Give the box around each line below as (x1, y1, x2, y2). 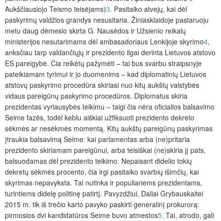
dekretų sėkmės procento (5, 167, 84, 177)
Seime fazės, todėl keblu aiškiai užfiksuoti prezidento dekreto (5, 112, 194, 123)
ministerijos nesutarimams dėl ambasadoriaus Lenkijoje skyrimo (5, 37, 204, 47)
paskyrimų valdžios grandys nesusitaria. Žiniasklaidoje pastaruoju (5, 15, 209, 25)
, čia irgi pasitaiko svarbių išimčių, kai (84, 167, 199, 177)
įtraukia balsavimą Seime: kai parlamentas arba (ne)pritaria (5, 134, 190, 145)
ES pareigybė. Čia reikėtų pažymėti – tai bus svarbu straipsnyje (5, 58, 202, 69)
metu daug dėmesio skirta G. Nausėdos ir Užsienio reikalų (5, 26, 186, 36)
